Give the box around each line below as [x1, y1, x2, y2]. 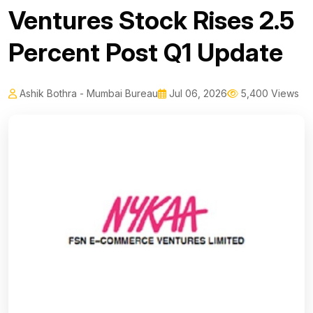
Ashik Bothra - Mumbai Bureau [17, 87, 158, 100]
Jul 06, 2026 [166, 87, 227, 100]
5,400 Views [238, 87, 299, 100]
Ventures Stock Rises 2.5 [8, 5, 294, 36]
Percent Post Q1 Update [8, 37, 283, 68]
